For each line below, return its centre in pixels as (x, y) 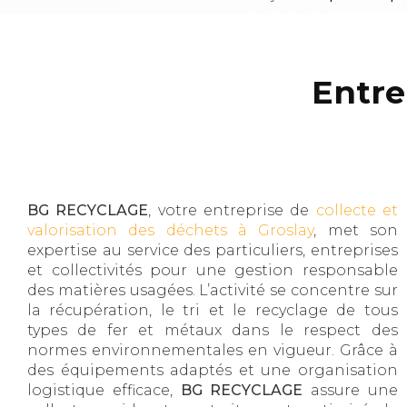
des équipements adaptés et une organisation (213, 371)
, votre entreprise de (232, 211)
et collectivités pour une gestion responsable (213, 271)
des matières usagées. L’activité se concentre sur (213, 291)
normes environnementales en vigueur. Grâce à (213, 351)
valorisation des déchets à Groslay (171, 231)
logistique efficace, (104, 391)
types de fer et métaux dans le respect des (213, 331)
